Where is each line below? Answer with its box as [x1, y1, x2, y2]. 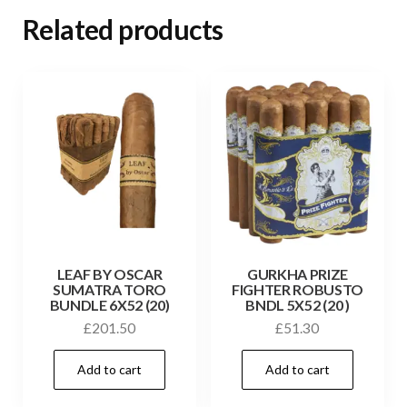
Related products [23, 12, 223, 45]
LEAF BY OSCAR [56, 264, 163, 283]
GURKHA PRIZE [246, 264, 349, 283]
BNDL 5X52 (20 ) [245, 295, 350, 313]
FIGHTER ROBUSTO [231, 280, 364, 298]
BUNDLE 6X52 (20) [49, 295, 170, 313]
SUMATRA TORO [52, 280, 167, 298]
